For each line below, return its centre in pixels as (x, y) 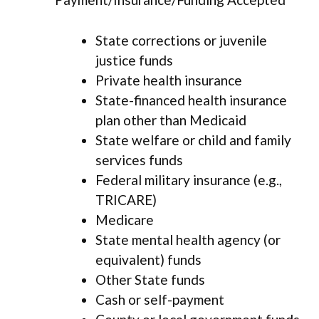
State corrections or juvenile (181, 40)
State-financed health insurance (191, 100)
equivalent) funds (148, 259)
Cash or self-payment (160, 299)
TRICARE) (126, 199)
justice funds (134, 60)
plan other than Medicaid (171, 120)
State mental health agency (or (188, 239)
